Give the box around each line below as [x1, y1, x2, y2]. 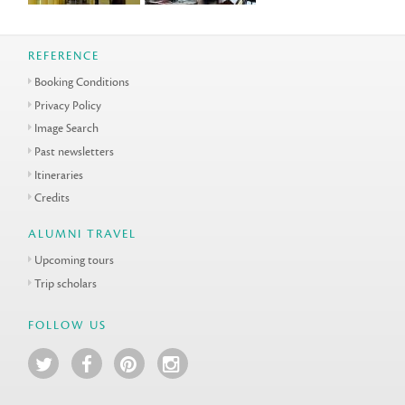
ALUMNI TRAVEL [28, 225, 137, 241]
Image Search [34, 120, 99, 137]
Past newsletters [34, 144, 115, 159]
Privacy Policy [34, 97, 102, 113]
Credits [34, 190, 71, 206]
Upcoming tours [34, 251, 115, 268]
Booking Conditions [34, 74, 130, 90]
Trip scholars [34, 275, 98, 291]
